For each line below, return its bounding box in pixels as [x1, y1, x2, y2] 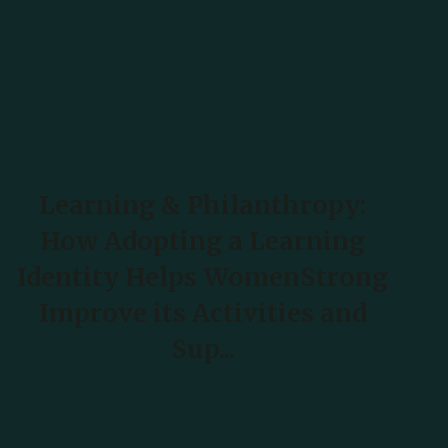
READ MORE [135, 409, 256, 430]
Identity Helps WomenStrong [17, 261, 389, 294]
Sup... [170, 333, 235, 366]
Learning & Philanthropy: [39, 189, 367, 222]
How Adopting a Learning [40, 225, 366, 258]
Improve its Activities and [38, 297, 367, 330]
